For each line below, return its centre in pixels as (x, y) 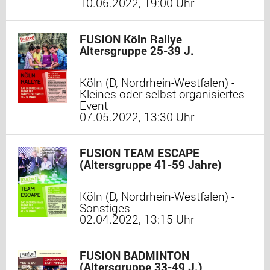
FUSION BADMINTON (134, 255)
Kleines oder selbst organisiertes (162, 94)
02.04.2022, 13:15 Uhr (137, 219)
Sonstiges (105, 208)
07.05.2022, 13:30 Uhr (137, 117)
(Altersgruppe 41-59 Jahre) (151, 164)
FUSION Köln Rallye (131, 39)
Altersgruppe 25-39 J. (137, 50)
